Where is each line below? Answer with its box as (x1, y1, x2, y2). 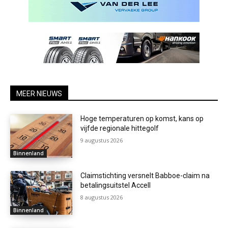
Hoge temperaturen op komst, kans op (80, 115, 204, 123)
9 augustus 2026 (80, 136, 123, 145)
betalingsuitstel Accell (80, 181, 151, 190)
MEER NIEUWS (16, 90, 62, 98)
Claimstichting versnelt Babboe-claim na (80, 172, 210, 180)
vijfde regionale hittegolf (80, 124, 159, 133)
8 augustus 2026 (80, 193, 123, 202)
